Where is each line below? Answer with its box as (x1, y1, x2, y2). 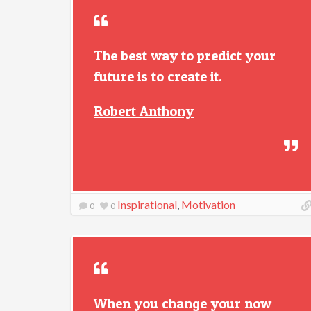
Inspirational (117, 198, 177, 211)
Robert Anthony (94, 103, 194, 119)
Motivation (181, 198, 235, 211)
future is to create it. (94, 68, 222, 85)
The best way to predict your (94, 47, 276, 64)
